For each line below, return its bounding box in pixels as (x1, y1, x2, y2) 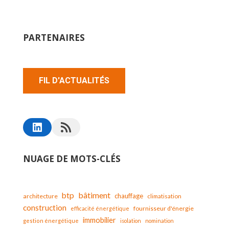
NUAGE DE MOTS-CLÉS (23, 152, 121, 165)
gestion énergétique (23, 217, 79, 224)
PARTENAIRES (23, 31, 85, 43)
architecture (23, 192, 58, 200)
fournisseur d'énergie (133, 204, 194, 212)
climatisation (147, 192, 181, 199)
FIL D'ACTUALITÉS (39, 75, 109, 85)
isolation (120, 217, 141, 224)
